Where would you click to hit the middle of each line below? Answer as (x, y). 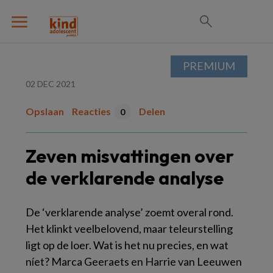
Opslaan (45, 111)
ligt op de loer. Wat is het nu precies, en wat (127, 245)
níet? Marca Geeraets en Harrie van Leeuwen (134, 261)
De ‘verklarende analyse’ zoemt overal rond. (129, 212)
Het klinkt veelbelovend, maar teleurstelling (129, 229)
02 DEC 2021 (51, 84)
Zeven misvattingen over (130, 156)
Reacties (91, 111)
